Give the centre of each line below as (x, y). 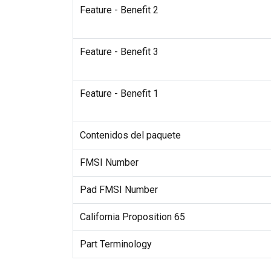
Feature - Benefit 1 (119, 94)
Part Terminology (116, 244)
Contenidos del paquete (130, 135)
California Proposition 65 (132, 217)
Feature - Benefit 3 (119, 52)
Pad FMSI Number (119, 190)
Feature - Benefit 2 (119, 10)
